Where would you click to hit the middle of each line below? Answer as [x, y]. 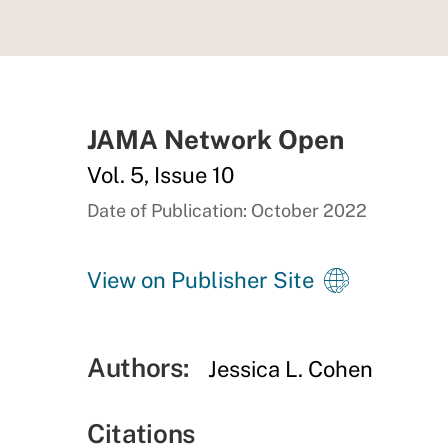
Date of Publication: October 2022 [227, 210]
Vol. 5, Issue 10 [160, 175]
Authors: [138, 367]
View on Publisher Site [200, 280]
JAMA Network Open [215, 139]
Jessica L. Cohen [291, 369]
